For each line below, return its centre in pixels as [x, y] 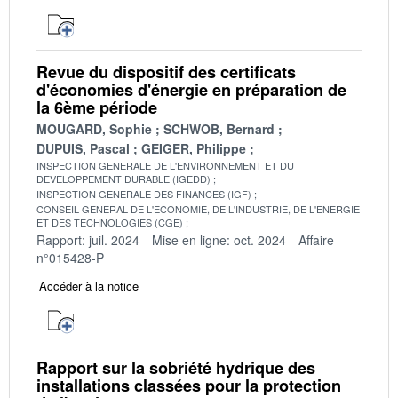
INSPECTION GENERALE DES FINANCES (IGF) [144, 193]
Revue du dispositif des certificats [166, 72]
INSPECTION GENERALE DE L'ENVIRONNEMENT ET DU [165, 165]
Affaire [316, 239]
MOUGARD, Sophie [94, 128]
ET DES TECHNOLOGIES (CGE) [110, 222]
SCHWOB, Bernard [219, 128]
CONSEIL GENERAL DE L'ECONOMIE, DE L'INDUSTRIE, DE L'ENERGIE [198, 208]
